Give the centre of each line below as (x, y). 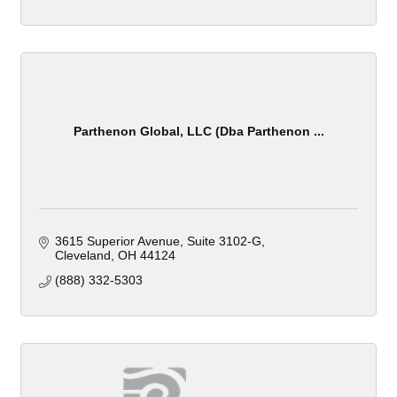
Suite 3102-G (224, 241)
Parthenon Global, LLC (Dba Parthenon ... (198, 131)
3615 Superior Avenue (117, 241)
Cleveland (82, 255)
